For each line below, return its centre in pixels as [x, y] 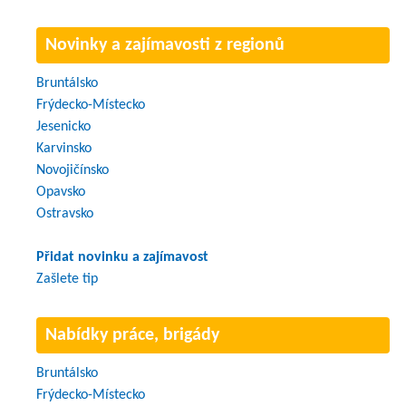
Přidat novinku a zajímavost [122, 257]
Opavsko [61, 192]
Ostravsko [65, 213]
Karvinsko [64, 148]
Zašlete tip [67, 279]
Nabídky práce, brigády [132, 335]
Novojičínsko [72, 170]
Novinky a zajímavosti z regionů [165, 45]
